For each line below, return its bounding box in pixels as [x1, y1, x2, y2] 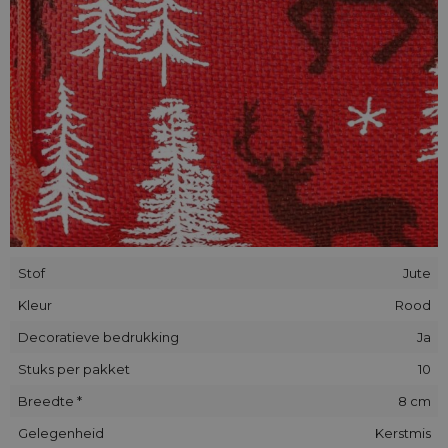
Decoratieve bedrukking [17, 328, 179, 345]
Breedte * [17, 392, 82, 409]
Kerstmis [374, 424, 431, 441]
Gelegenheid [17, 424, 104, 441]
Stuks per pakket [17, 360, 130, 377]
